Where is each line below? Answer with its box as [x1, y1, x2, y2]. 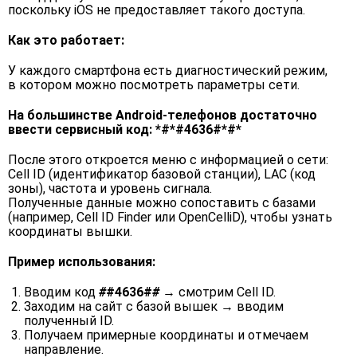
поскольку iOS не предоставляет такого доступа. [8, 2, 305, 18]
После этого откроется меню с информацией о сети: [8, 152, 328, 167]
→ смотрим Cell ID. [159, 284, 276, 300]
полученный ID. [24, 313, 114, 328]
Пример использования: [8, 254, 155, 269]
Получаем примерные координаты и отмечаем [24, 328, 308, 343]
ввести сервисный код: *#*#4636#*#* [8, 122, 241, 137]
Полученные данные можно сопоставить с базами [8, 195, 316, 210]
